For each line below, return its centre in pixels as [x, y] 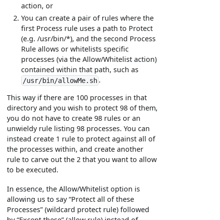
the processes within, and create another [75, 149]
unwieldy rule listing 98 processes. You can [79, 129]
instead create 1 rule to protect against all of [81, 139]
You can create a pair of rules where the [88, 18]
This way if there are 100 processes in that [77, 98]
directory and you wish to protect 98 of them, [82, 108]
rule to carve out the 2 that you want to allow [82, 160]
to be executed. [33, 170]
